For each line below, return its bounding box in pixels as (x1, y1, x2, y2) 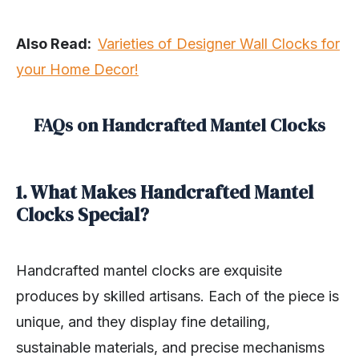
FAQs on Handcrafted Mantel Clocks (34, 113, 325, 138)
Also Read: (16, 35, 98, 53)
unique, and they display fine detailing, (16, 313, 270, 331)
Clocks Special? (16, 202, 149, 228)
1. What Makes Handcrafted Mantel (16, 179, 313, 206)
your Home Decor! (16, 61, 139, 79)
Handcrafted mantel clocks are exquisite (16, 262, 282, 280)
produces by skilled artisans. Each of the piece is (16, 288, 339, 305)
